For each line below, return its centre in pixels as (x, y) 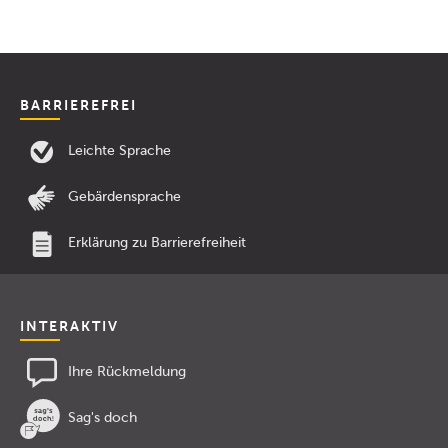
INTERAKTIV (69, 326)
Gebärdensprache (124, 196)
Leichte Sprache (119, 150)
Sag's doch (102, 417)
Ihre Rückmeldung (127, 371)
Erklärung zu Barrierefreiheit (157, 242)
